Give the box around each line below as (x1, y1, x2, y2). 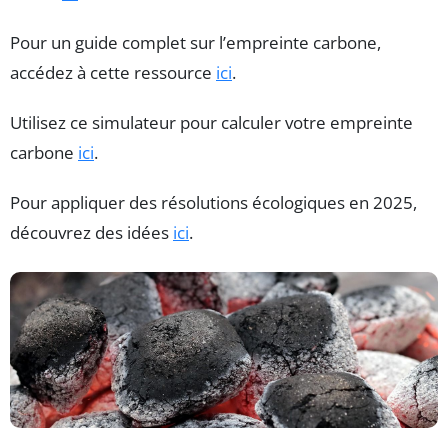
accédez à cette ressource (10, 61, 216, 85)
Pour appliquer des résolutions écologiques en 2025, (10, 191, 417, 215)
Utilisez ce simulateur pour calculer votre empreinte (10, 111, 413, 135)
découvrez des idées (10, 221, 173, 245)
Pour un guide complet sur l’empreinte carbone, (10, 31, 381, 55)
